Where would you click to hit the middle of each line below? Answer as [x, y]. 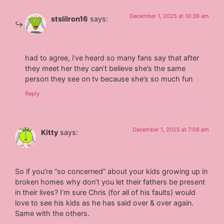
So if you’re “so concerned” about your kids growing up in [111, 171]
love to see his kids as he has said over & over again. [104, 202]
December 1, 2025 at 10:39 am [169, 16]
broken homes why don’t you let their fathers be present [110, 181]
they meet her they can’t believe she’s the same [105, 68]
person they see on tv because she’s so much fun [109, 78]
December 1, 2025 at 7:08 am [170, 130]
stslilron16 [70, 19]
